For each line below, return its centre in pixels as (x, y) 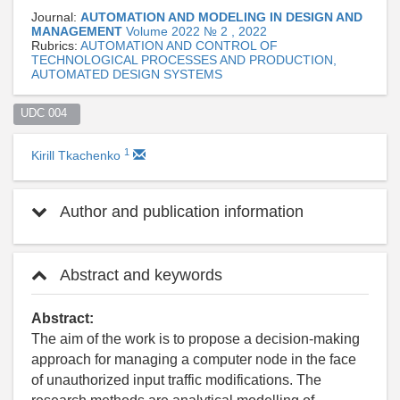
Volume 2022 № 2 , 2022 (196, 31)
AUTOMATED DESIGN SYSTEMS (127, 74)
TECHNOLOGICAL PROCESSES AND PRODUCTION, (184, 59)
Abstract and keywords (139, 275)
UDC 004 (47, 114)
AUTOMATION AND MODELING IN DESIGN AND (221, 17)
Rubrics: (56, 45)
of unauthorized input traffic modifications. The (176, 379)
